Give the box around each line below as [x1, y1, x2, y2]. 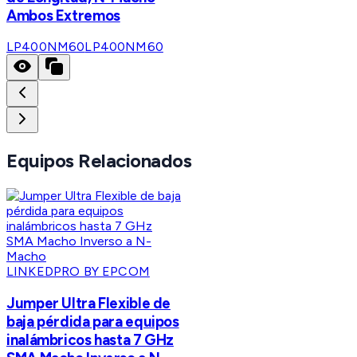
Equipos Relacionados [6, 149, 192, 173]
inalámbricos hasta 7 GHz [6, 330, 175, 349]
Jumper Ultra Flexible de [6, 293, 171, 312]
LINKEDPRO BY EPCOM [6, 264, 150, 280]
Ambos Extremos [6, 6, 120, 25]
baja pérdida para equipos [6, 312, 179, 331]
